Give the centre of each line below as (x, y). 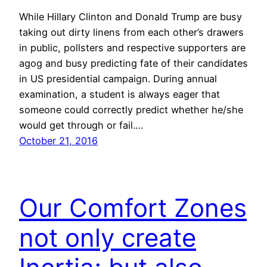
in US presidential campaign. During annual (118, 79)
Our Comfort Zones (133, 208)
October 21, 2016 (58, 141)
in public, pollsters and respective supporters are (132, 48)
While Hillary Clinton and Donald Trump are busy (131, 17)
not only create (108, 238)
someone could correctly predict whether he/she (131, 110)
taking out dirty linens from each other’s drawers (131, 32)
